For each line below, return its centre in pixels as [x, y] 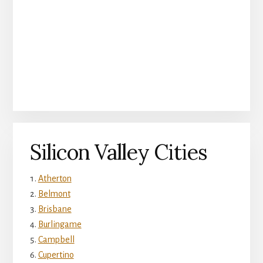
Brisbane [55, 209]
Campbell [56, 239]
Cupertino [56, 254]
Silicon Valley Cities [118, 152]
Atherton [55, 178]
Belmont [54, 193]
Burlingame [60, 224]
